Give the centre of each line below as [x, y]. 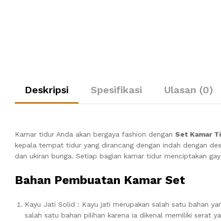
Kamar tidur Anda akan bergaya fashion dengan [95, 134]
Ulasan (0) [189, 90]
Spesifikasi [116, 90]
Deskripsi [47, 90]
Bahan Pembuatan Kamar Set [100, 180]
